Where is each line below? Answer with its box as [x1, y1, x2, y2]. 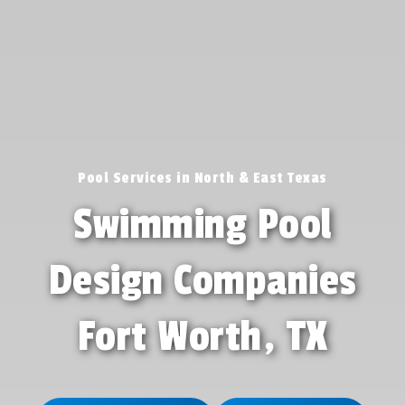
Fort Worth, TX [77, 311, 328, 362]
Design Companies [48, 255, 357, 306]
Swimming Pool [73, 199, 332, 250]
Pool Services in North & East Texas [78, 168, 327, 187]
